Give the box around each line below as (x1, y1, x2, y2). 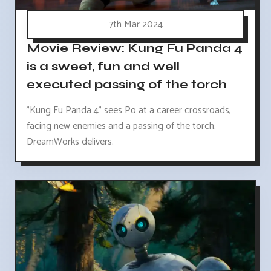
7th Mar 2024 (108, 16, 163, 33)
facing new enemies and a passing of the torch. (27, 117, 216, 134)
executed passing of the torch (27, 76, 227, 92)
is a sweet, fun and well (27, 58, 180, 74)
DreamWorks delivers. (27, 133, 114, 150)
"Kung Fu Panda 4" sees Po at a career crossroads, (27, 102, 231, 119)
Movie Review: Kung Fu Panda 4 (27, 40, 243, 56)
